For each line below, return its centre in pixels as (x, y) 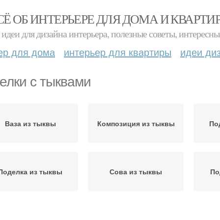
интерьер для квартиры (118, 52)
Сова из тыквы (136, 171)
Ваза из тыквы (30, 123)
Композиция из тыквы (136, 123)
